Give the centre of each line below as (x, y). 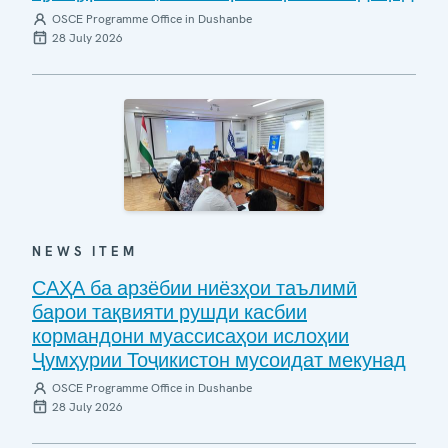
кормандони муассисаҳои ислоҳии (190, 336)
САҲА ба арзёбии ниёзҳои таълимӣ (194, 288)
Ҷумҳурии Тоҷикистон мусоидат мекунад (219, 360)
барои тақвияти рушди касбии (169, 312)
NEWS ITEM (85, 251)
